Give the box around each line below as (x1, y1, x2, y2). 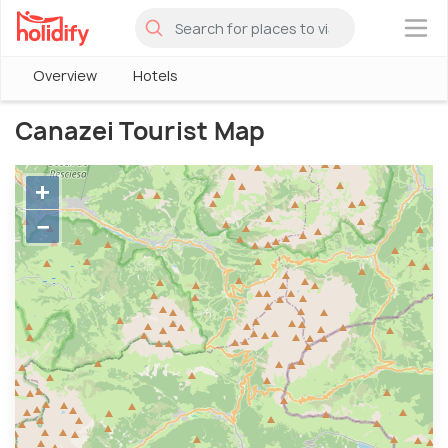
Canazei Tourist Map (15, 114, 266, 148)
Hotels (133, 66, 178, 85)
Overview (33, 66, 97, 85)
